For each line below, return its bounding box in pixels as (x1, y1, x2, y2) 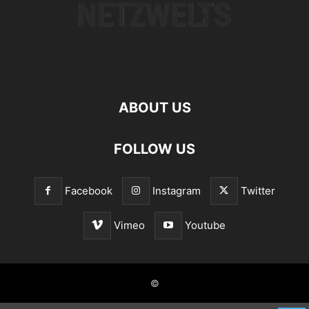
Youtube (185, 219, 226, 232)
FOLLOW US (114, 141, 195, 157)
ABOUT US (118, 99, 191, 116)
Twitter (240, 184, 275, 197)
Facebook (64, 184, 112, 197)
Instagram (152, 184, 201, 197)
